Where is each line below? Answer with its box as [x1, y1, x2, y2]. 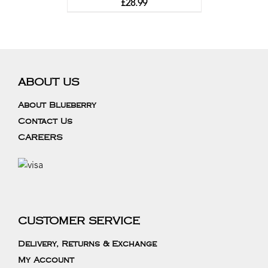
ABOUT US [18, 78, 79, 87]
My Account [18, 257, 74, 263]
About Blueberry [18, 102, 96, 108]
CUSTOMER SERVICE [18, 217, 140, 226]
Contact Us [18, 118, 72, 124]
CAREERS [18, 135, 62, 141]
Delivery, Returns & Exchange [18, 241, 157, 247]
